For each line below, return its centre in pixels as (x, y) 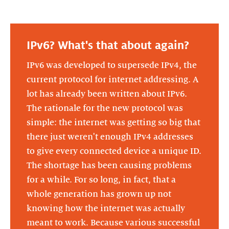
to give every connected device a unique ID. (114, 151)
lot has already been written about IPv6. (107, 94)
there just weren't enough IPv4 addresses (110, 137)
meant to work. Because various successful (113, 223)
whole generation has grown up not (99, 194)
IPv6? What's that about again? (108, 45)
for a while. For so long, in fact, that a (101, 180)
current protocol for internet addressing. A (113, 79)
